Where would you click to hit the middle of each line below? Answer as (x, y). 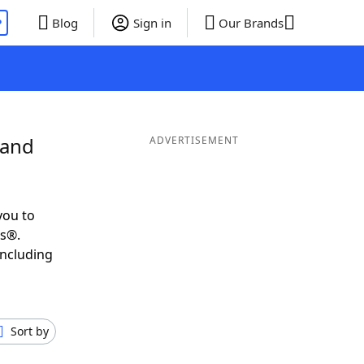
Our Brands (251, 23)
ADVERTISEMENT (194, 140)
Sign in (152, 23)
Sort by (30, 331)
